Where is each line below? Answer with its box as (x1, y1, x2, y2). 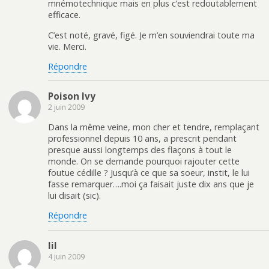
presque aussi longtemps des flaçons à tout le (48, 144, 232, 156)
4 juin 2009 (48, 251, 85, 262)
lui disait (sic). (48, 189, 101, 201)
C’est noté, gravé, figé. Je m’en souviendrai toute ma (48, 29, 255, 41)
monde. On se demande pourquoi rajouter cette (48, 155, 240, 167)
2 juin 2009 (48, 102, 85, 113)
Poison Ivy (48, 90, 95, 103)
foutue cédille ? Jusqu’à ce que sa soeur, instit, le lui (48, 166, 250, 178)
